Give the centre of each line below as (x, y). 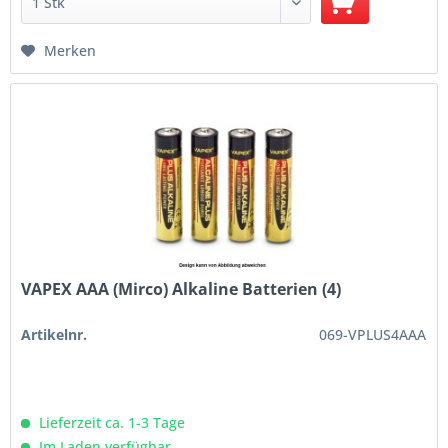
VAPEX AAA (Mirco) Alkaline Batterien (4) (181, 289)
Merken (70, 51)
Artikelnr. (54, 335)
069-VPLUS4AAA (373, 335)
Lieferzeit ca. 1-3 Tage (110, 423)
